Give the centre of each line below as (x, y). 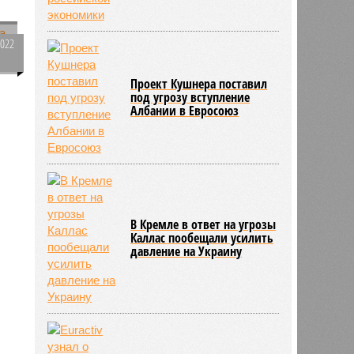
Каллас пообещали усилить (202, 237)
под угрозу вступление (190, 97)
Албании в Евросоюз (185, 110)
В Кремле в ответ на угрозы (203, 224)
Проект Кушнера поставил (199, 83)
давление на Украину (186, 251)
